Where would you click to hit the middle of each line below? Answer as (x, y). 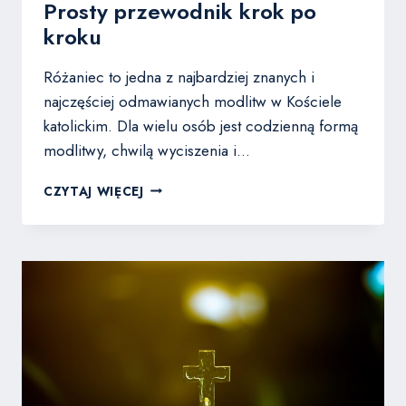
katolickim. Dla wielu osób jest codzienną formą (201, 126)
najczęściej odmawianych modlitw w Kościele (193, 101)
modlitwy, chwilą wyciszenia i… (147, 150)
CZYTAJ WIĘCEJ (94, 191)
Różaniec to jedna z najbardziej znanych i (179, 77)
